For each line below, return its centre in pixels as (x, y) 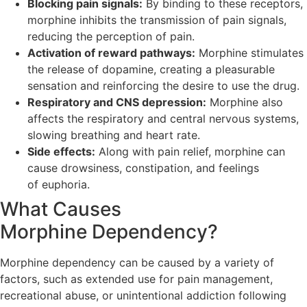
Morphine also (245, 102)
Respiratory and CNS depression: (117, 102)
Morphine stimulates (249, 52)
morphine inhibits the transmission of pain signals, (157, 20)
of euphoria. (59, 184)
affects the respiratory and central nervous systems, (163, 118)
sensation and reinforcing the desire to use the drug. (163, 85)
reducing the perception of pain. (111, 36)
